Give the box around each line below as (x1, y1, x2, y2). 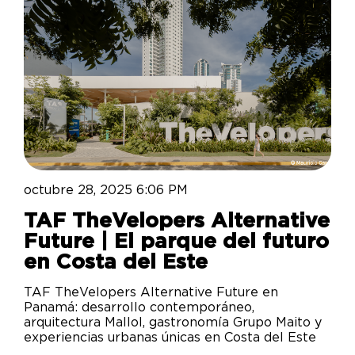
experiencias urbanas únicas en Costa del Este (24, 331, 316, 345)
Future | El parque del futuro (24, 231, 329, 253)
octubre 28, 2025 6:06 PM (24, 184, 188, 197)
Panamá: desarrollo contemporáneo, (24, 301, 254, 315)
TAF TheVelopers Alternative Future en (24, 286, 278, 300)
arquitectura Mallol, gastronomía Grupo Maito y (24, 316, 322, 330)
